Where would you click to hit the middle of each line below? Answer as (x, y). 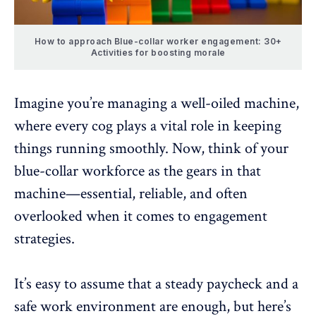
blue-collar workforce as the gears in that (138, 171)
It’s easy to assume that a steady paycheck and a (156, 284)
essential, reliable (132, 193)
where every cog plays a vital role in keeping (148, 126)
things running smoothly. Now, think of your (151, 148)
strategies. (44, 238)
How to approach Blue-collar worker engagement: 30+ (158, 41)
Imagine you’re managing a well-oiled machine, (157, 103)
